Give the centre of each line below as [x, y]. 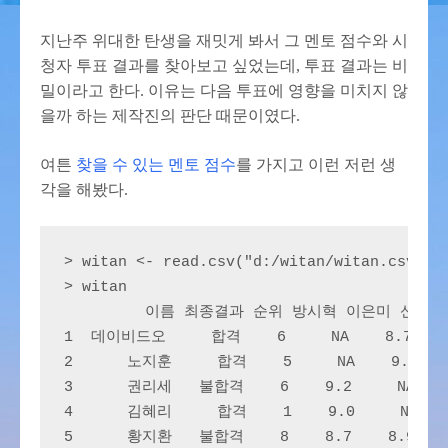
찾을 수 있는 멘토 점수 [156, 164]
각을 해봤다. [84, 189]
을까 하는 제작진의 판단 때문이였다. [170, 115]
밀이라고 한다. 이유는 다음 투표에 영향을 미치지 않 [224, 90]
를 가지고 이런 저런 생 [316, 164]
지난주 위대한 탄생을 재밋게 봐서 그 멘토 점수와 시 [224, 40]
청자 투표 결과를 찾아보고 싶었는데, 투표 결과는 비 [224, 65]
